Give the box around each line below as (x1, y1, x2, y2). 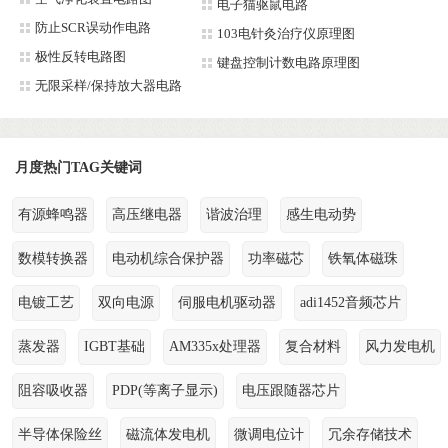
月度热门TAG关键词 (15, 160, 142, 176)
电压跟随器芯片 (242, 383, 340, 399)
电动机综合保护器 (112, 251, 224, 267)
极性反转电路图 (35, 49, 126, 65)
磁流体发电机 (126, 427, 210, 443)
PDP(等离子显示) (112, 383, 218, 399)
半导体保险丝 (18, 427, 102, 443)
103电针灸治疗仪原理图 (217, 26, 355, 42)
